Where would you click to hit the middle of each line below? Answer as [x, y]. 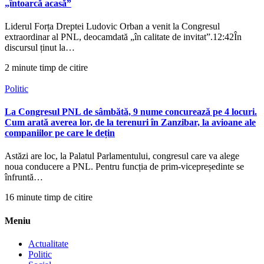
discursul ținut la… [40, 47]
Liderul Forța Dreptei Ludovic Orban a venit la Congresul [112, 26]
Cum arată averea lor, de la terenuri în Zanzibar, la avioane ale [130, 123]
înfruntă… [24, 177]
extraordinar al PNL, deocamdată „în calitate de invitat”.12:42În [123, 37]
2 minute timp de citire [46, 67]
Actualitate [48, 243]
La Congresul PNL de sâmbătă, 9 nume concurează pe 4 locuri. [131, 112]
